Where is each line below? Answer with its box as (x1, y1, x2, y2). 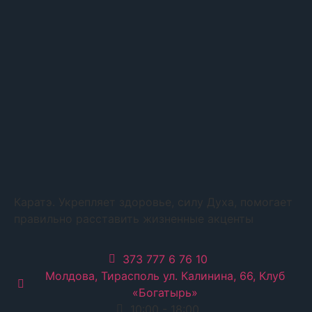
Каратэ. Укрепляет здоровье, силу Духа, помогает (14, 194, 292, 209)
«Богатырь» (132, 286, 198, 300)
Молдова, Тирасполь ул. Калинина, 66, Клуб (45, 269, 285, 283)
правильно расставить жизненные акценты (14, 211, 253, 226)
